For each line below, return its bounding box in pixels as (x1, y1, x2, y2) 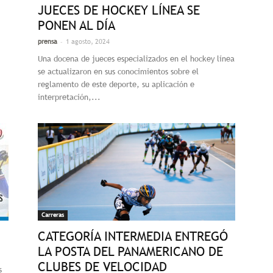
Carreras (41, 211, 64, 218)
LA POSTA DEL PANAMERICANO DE (38, 244, 223, 259)
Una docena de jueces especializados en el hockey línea (38, 54, 235, 63)
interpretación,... (38, 93, 101, 102)
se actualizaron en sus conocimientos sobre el (38, 67, 199, 76)
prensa (38, 38, 57, 45)
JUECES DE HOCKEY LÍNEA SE (38, 2, 200, 18)
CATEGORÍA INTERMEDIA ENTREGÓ (38, 229, 228, 244)
